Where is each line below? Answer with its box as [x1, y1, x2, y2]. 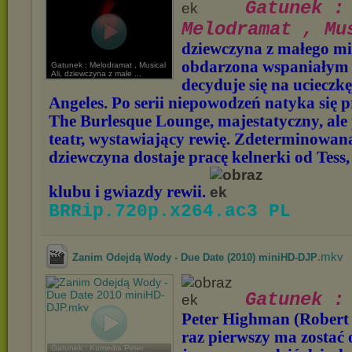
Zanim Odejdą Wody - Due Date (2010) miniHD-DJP [72, 251, 317, 263]
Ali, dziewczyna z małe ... [51, 69, 141, 78]
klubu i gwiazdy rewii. [49, 183, 210, 200]
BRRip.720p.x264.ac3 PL [49, 201, 291, 222]
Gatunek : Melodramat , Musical [51, 60, 166, 69]
